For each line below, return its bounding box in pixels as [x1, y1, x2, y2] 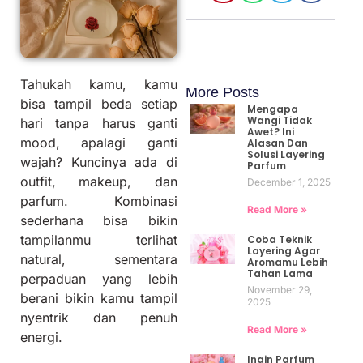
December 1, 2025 [246, 175, 331, 188]
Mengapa [246, 101, 298, 116]
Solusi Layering [246, 147, 325, 161]
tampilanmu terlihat [20, 232, 177, 249]
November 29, [246, 283, 312, 296]
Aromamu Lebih [246, 254, 328, 269]
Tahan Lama [246, 266, 313, 280]
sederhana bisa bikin [20, 212, 177, 229]
